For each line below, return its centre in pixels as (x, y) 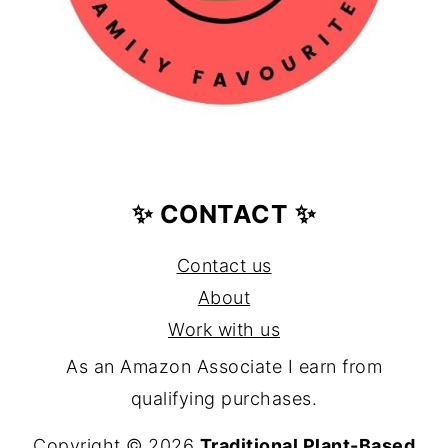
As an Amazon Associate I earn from (224, 366)
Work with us (224, 329)
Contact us (224, 265)
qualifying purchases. (224, 398)
